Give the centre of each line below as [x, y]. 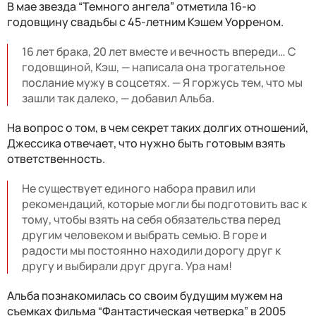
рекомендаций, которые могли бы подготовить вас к [164, 204]
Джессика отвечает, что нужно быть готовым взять [146, 144]
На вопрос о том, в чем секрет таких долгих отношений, [158, 128]
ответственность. [56, 159]
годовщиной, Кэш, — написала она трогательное [153, 67]
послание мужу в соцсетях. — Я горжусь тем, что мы [162, 83]
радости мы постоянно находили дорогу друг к [151, 251]
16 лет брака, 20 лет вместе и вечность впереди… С [159, 52]
